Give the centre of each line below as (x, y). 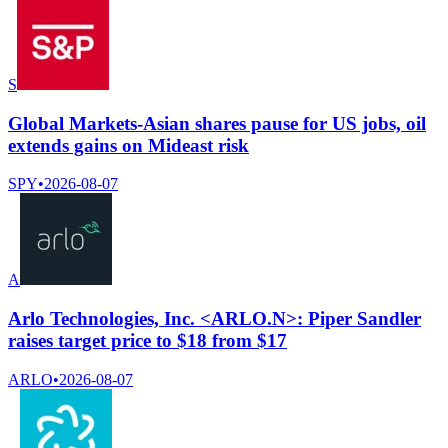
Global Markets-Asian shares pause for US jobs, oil (217, 123)
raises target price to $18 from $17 (147, 341)
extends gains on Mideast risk (128, 145)
